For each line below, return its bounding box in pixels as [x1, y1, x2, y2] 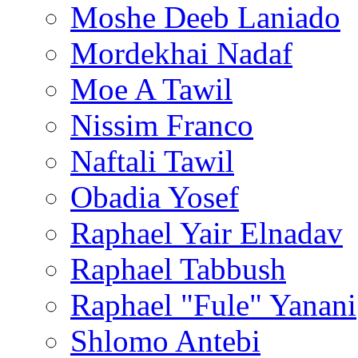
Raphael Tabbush [70, 252, 286, 286]
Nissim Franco [70, 108, 253, 142]
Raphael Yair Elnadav [70, 216, 343, 250]
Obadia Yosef [70, 180, 239, 214]
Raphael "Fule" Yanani [70, 288, 356, 322]
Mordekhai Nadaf [70, 36, 292, 70]
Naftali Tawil [70, 144, 234, 178]
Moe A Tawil [70, 72, 233, 106]
